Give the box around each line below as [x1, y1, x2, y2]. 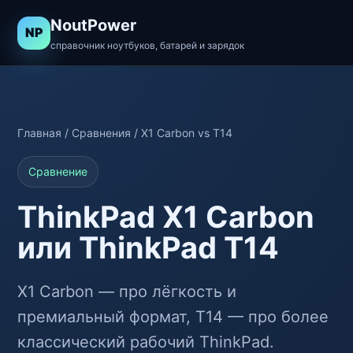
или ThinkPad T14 [17, 229, 279, 266]
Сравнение [28, 165, 87, 178]
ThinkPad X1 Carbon [17, 199, 314, 235]
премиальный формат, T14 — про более [17, 307, 329, 326]
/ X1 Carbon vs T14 [131, 126, 232, 139]
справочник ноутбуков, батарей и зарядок [50, 39, 244, 51]
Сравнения [72, 126, 131, 139]
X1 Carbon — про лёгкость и [17, 282, 236, 301]
